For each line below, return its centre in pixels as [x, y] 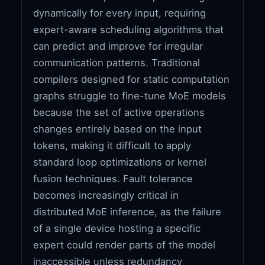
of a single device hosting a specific [117, 228]
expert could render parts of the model [125, 245]
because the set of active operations [119, 112]
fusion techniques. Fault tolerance [113, 178]
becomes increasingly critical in [106, 195]
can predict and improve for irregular [118, 46]
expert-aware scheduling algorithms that [129, 29]
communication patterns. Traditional [117, 62]
